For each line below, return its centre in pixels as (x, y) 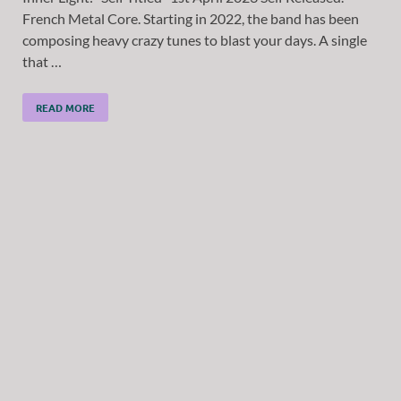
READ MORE (65, 107)
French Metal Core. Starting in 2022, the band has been (191, 18)
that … (42, 61)
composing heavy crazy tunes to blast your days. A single (195, 39)
